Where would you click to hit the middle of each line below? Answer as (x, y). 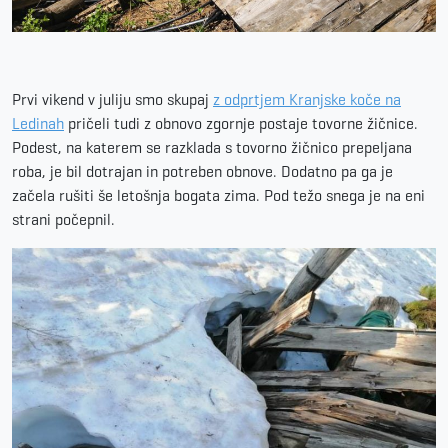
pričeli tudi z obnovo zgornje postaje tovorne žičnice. (241, 123)
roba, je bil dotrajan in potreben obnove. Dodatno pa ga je (202, 171)
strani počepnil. (63, 219)
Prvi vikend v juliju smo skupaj (112, 99)
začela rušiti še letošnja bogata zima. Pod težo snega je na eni (218, 195)
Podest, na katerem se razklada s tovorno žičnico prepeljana (212, 147)
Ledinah (38, 123)
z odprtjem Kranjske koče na (307, 99)
